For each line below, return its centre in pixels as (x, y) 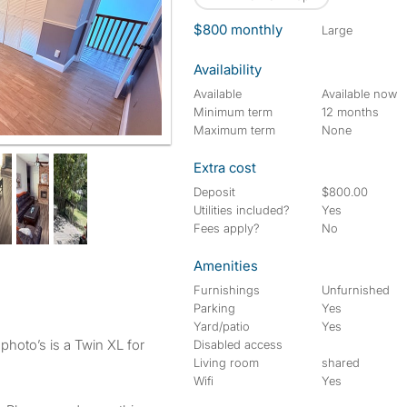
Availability (228, 69)
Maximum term (234, 130)
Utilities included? (242, 210)
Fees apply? (227, 228)
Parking (214, 308)
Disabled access (238, 344)
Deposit (214, 192)
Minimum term (233, 112)
